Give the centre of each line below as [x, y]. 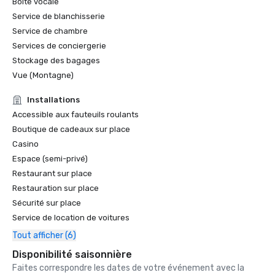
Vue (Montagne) [43, 75]
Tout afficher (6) [44, 235]
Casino [25, 144]
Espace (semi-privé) [50, 159]
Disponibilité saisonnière [72, 254]
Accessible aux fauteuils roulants [76, 114]
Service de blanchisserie [59, 16]
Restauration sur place [56, 188]
